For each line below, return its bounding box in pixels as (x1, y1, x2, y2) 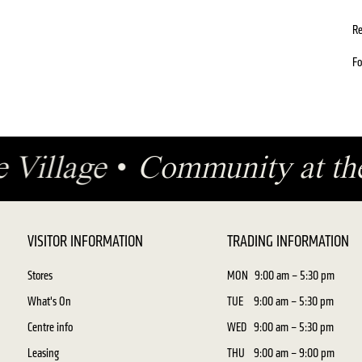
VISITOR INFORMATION (27, 232, 143, 250)
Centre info (27, 319, 73, 335)
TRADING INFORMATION (227, 232, 350, 250)
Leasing (27, 345, 59, 360)
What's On (27, 293, 71, 309)
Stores (27, 267, 53, 283)
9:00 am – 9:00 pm (254, 345, 335, 360)
